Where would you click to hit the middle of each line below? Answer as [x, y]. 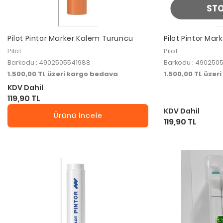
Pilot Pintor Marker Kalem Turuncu [70, 38]
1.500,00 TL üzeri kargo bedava [63, 74]
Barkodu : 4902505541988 [49, 62]
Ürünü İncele [78, 116]
